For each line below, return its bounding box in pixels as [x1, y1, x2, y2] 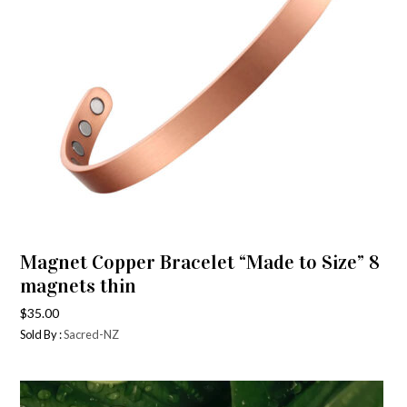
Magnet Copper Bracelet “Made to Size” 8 [20, 250, 381, 274]
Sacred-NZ [64, 327, 120, 342]
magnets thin [20, 273, 137, 298]
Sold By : [20, 327, 65, 342]
